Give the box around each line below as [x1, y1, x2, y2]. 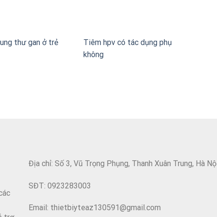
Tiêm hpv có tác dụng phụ [83, 37, 172, 47]
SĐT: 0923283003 [28, 181, 91, 190]
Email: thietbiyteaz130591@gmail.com [28, 203, 161, 213]
